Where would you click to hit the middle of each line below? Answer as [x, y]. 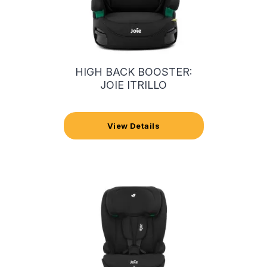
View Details [133, 125]
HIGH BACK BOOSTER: [133, 72]
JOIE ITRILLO [133, 85]
